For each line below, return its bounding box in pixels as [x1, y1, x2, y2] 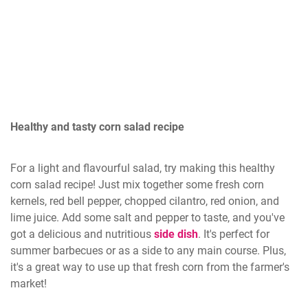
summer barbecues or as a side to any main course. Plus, [10, 243, 286, 257]
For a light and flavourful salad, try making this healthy [10, 161, 275, 175]
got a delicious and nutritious [10, 227, 154, 241]
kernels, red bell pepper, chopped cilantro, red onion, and [10, 194, 279, 208]
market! [10, 276, 47, 290]
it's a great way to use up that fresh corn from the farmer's [10, 260, 289, 274]
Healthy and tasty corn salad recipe [10, 120, 187, 133]
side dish [154, 227, 198, 241]
